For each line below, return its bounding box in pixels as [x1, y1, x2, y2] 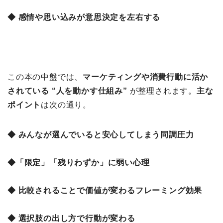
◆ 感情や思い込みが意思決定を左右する [7, 13, 161, 22]
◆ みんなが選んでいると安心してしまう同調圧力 [7, 130, 194, 139]
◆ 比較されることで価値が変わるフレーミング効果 [7, 186, 203, 195]
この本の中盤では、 [7, 73, 83, 82]
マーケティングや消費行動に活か [83, 73, 209, 82]
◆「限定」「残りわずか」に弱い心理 [7, 158, 150, 167]
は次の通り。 [41, 101, 92, 110]
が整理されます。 [127, 87, 197, 96]
